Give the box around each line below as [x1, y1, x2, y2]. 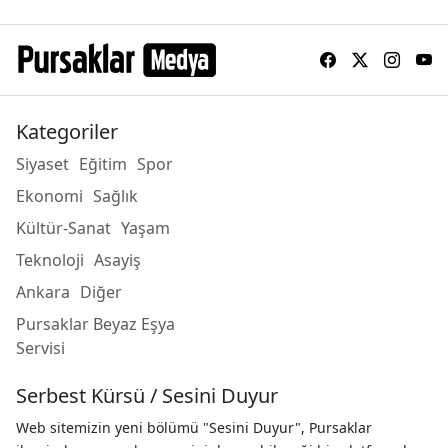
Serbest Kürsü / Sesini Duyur [16, 382, 279, 410]
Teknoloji [16, 249, 85, 272]
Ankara [16, 281, 71, 304]
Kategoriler [16, 118, 119, 146]
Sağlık [93, 185, 139, 208]
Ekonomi [16, 185, 84, 208]
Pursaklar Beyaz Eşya [16, 313, 176, 336]
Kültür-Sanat [16, 217, 112, 240]
